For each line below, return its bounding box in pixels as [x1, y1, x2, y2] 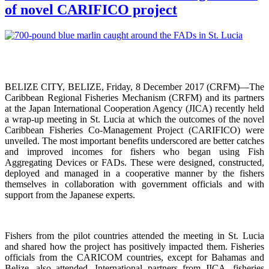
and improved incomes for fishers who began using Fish [5, 146, 264, 157]
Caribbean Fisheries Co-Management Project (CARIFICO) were [5, 124, 264, 135]
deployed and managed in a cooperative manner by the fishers [5, 168, 264, 178]
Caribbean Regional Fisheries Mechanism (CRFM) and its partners [5, 92, 264, 103]
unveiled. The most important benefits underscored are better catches [5, 135, 264, 146]
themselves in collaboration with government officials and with [5, 178, 264, 189]
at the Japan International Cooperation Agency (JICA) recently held [5, 103, 264, 113]
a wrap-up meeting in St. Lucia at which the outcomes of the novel [5, 113, 264, 124]
